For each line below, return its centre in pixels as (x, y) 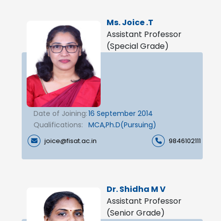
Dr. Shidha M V (136, 189)
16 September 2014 (121, 113)
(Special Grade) (138, 46)
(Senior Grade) (136, 213)
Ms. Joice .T (130, 22)
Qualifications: (58, 125)
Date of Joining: (60, 113)
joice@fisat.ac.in (71, 141)
